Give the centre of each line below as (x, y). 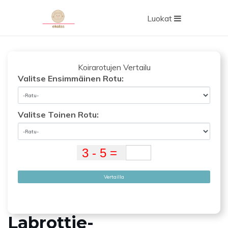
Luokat (161, 18)
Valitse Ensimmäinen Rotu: (71, 78)
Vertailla (114, 177)
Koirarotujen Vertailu (114, 67)
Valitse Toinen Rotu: (58, 115)
